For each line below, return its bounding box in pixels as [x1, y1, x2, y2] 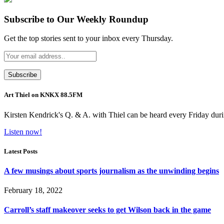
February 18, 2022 [4, 186, 62, 195]
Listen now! [4, 127, 42, 136]
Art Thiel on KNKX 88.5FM [4, 91, 82, 99]
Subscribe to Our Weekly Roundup [4, 13, 148, 24]
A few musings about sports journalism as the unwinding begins [4, 166, 219, 175]
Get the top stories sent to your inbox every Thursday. [4, 34, 173, 43]
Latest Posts [4, 147, 37, 155]
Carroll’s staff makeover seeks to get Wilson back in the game [4, 205, 211, 214]
